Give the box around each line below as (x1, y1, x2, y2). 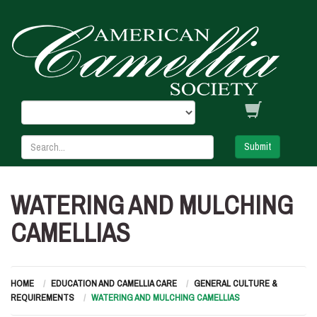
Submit (244, 140, 272, 153)
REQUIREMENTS (11, 292, 74, 304)
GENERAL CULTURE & (194, 277, 277, 289)
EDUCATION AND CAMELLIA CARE (51, 277, 177, 289)
